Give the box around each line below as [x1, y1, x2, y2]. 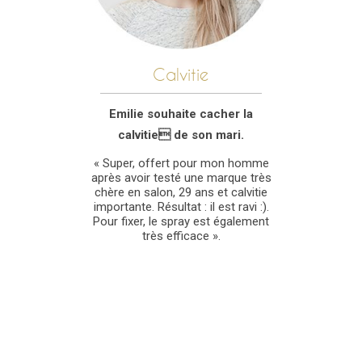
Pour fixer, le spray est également [93, 214, 269, 229]
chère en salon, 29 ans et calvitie [95, 185, 267, 200]
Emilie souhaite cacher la [109, 107, 253, 122]
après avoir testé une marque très [90, 170, 271, 186]
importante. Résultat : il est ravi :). [93, 200, 269, 215]
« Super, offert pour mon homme [93, 156, 269, 171]
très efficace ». [141, 229, 221, 244]
